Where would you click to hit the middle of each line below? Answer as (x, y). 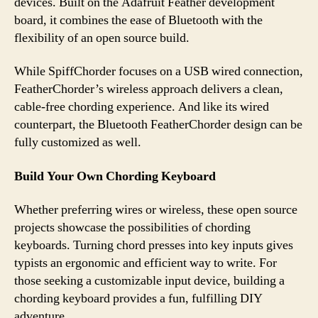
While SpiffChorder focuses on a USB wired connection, (159, 71)
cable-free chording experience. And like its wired (142, 107)
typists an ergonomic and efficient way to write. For (146, 263)
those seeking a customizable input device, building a (149, 281)
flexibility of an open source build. (102, 38)
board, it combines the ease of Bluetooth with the (138, 20)
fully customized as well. (78, 142)
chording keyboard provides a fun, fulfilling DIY (138, 298)
